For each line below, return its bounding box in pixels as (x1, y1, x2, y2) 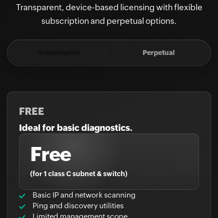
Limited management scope (33, 192, 127, 200)
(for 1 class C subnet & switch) (30, 149, 127, 157)
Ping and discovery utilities (33, 181, 124, 189)
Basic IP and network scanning (33, 170, 136, 179)
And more (33, 202, 66, 211)
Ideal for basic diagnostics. (19, 102, 132, 112)
